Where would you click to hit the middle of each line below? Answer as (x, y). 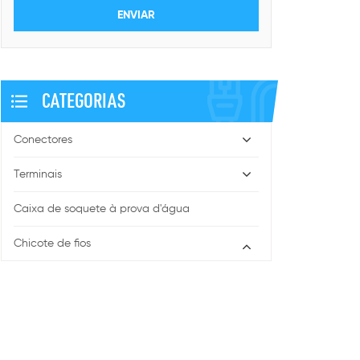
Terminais (37, 174)
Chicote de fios (52, 243)
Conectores (43, 140)
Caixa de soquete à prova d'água (101, 209)
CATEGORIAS (83, 100)
